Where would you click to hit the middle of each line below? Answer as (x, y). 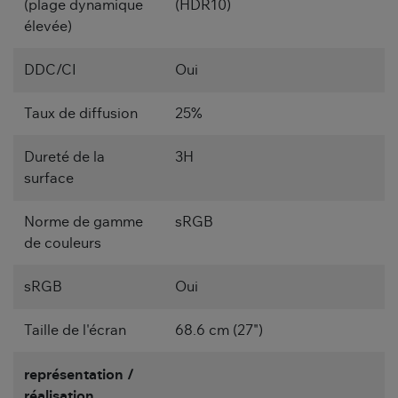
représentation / (79, 374)
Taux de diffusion (81, 113)
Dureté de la (64, 157)
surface (49, 178)
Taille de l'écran (75, 330)
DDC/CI (50, 70)
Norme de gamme (84, 222)
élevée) (48, 26)
